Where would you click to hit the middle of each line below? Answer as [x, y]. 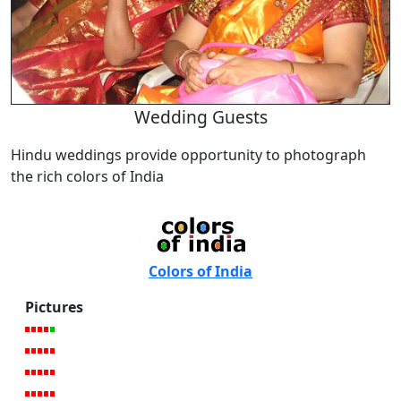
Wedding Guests [200, 116]
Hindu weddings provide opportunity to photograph [188, 154]
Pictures [54, 307]
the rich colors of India [87, 176]
